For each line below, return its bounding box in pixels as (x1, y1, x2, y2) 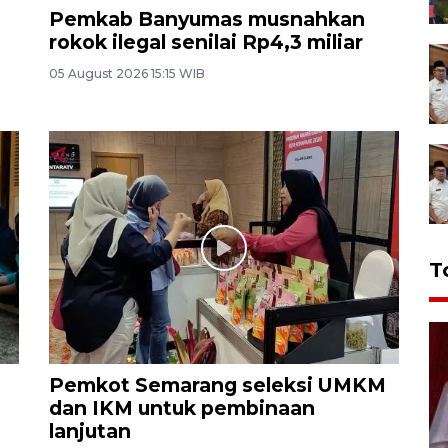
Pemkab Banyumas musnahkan (49, 7, 365, 32)
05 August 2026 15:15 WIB (49, 66, 205, 82)
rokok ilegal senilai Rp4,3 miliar (49, 30, 363, 55)
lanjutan (49, 419, 131, 444)
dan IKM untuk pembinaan (49, 396, 315, 421)
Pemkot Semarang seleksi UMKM (49, 373, 386, 398)
